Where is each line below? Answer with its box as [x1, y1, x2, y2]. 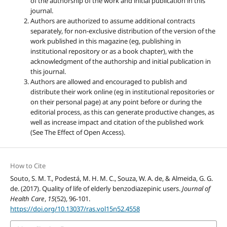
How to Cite [10, 161, 46, 170]
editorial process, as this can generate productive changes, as [30, 107, 214, 117]
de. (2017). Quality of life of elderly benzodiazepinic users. [10, 183, 182, 193]
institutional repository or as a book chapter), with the [30, 46, 193, 56]
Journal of [181, 183, 210, 193]
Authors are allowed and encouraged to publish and [30, 77, 187, 86]
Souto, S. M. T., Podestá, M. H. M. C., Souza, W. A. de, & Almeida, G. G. [10, 173, 213, 183]
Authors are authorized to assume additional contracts [30, 16, 195, 25]
